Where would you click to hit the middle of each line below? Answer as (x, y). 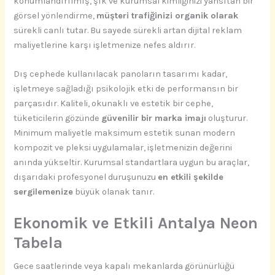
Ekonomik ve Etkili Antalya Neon (136, 223)
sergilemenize (44, 192)
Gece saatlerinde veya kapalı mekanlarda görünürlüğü (124, 266)
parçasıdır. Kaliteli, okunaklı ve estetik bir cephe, (114, 104)
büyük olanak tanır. (114, 192)
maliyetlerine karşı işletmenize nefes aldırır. (105, 45)
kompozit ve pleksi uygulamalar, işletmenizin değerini (123, 148)
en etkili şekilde (191, 177)
